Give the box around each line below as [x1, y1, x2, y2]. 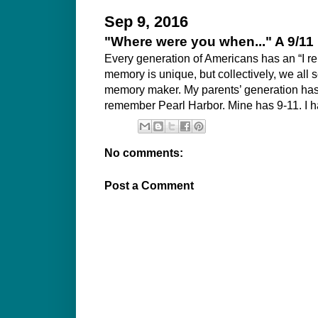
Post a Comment [104, 180, 194, 192]
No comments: [104, 147, 183, 159]
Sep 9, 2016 [104, 13, 188, 31]
